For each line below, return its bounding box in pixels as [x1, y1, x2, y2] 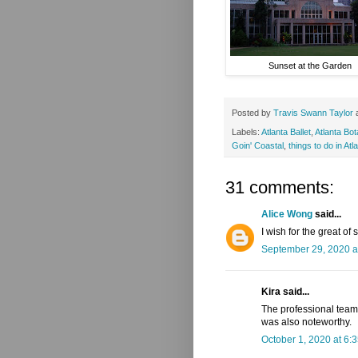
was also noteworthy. [261, 316, 352, 328]
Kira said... [261, 286, 309, 298]
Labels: [232, 127, 261, 137]
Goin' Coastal [232, 141, 284, 151]
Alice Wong [261, 209, 312, 221]
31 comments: [225, 177, 334, 198]
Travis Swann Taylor [273, 107, 353, 117]
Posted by [232, 107, 273, 117]
